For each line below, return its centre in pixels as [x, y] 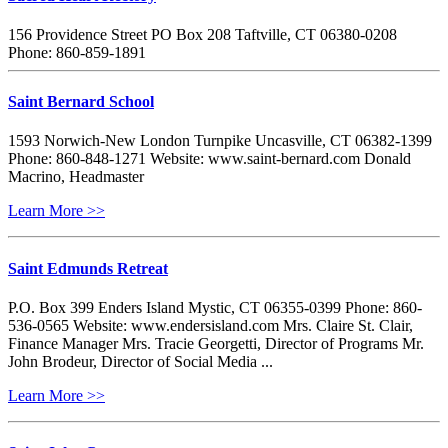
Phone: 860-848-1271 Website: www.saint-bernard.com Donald [209, 159]
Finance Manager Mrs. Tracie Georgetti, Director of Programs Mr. [216, 343]
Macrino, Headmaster [76, 177]
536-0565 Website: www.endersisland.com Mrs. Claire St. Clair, [210, 325]
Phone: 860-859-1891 [77, 52]
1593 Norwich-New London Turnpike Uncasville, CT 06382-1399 [220, 141]
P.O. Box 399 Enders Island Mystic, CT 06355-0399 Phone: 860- [215, 307]
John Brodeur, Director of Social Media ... [140, 361]
